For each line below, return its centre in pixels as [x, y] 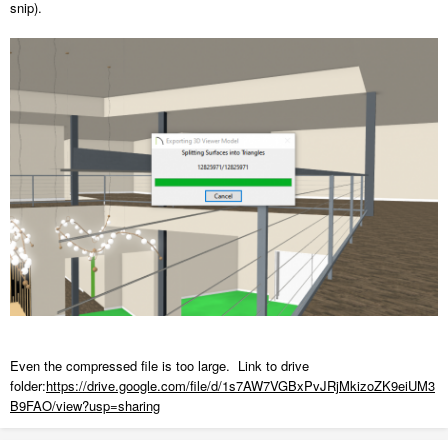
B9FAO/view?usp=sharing [85, 406]
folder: [28, 386]
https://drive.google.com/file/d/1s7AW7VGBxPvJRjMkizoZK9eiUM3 [240, 386]
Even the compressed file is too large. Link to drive [159, 366]
